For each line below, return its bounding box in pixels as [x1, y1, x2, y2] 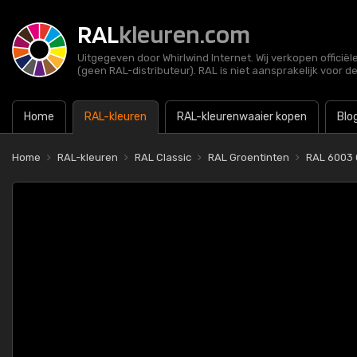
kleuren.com [119, 18, 250, 49]
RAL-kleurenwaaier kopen [177, 110, 307, 124]
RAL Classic [135, 151, 191, 163]
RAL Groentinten [208, 151, 289, 163]
